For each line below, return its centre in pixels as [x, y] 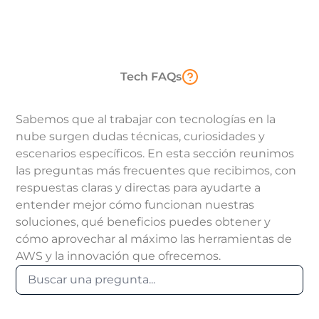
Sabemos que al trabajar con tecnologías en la [146, 119]
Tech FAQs [151, 77]
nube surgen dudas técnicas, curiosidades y [141, 136]
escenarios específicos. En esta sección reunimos [155, 153]
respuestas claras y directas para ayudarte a [138, 188]
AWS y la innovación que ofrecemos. [119, 256]
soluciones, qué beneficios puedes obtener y [143, 222]
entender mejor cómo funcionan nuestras [135, 205]
